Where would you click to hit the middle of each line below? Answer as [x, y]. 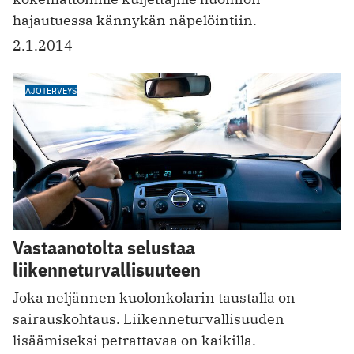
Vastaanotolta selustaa [104, 248]
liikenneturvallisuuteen [107, 270]
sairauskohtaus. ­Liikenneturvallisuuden [149, 319]
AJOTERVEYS [51, 91]
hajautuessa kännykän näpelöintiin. [135, 21]
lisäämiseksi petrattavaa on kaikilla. [134, 341]
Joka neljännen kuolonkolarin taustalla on [154, 298]
